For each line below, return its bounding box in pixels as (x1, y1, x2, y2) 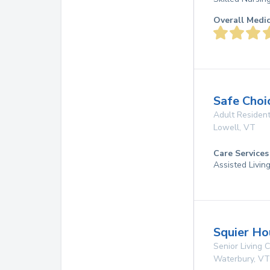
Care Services (213, 148, 269, 159)
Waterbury (213, 253, 254, 265)
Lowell (213, 122, 239, 133)
